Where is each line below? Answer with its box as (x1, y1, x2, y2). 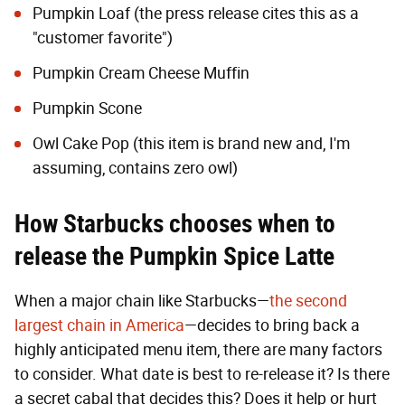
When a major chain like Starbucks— (14, 290, 269, 311)
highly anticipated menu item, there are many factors (14, 339, 382, 360)
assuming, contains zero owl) (33, 157, 238, 178)
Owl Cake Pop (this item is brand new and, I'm (33, 133, 350, 154)
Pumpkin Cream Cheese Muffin (33, 62, 250, 83)
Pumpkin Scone (33, 98, 142, 118)
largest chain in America (14, 315, 184, 335)
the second (269, 290, 347, 311)
